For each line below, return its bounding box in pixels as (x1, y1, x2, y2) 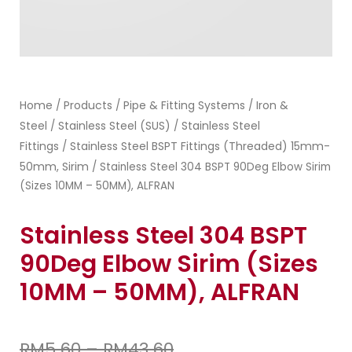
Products (64, 97, 112, 113)
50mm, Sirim (20, 158, 89, 174)
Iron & (256, 97, 288, 113)
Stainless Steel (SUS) (58, 117, 170, 134)
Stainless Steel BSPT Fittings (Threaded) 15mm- (70, 137, 330, 154)
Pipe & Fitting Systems (123, 97, 245, 113)
